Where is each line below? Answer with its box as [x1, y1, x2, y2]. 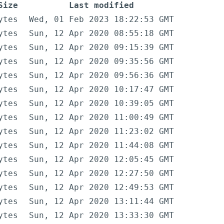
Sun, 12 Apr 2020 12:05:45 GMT [29, 154, 174, 164]
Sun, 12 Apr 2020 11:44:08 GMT [29, 140, 174, 150]
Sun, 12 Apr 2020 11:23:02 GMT [29, 126, 174, 136]
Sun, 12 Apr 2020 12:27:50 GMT [29, 168, 174, 178]
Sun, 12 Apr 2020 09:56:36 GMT [29, 70, 174, 80]
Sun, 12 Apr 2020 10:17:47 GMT [29, 84, 174, 94]
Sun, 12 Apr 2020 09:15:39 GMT [29, 42, 174, 52]
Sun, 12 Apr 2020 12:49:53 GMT [29, 182, 174, 192]
